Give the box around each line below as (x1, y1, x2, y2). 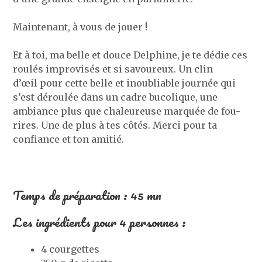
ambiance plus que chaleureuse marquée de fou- (13, 105, 241, 117)
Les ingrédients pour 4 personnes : (13, 211, 187, 232)
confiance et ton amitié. (13, 133, 125, 145)
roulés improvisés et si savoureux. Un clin (13, 63, 213, 75)
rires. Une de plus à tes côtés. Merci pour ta (13, 119, 218, 131)
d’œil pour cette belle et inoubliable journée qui (13, 77, 236, 89)
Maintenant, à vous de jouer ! (13, 20, 148, 33)
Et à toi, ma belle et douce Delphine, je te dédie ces (13, 49, 248, 61)
